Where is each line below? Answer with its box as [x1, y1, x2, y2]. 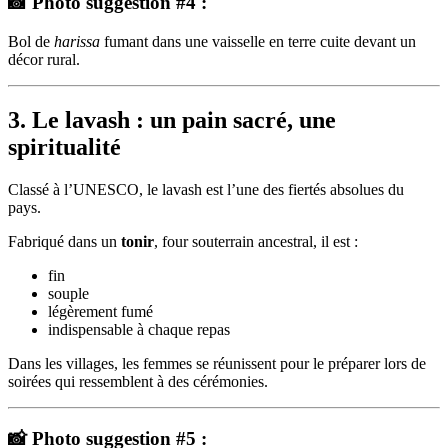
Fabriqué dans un [8, 232, 121, 250]
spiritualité [8, 134, 121, 161]
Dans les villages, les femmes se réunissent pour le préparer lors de [8, 354, 426, 372]
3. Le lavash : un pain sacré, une [8, 107, 336, 134]
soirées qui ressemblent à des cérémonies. [8, 372, 268, 390]
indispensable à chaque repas [48, 320, 230, 338]
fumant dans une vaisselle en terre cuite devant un [100, 33, 416, 51]
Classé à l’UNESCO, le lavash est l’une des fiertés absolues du [8, 180, 404, 198]
